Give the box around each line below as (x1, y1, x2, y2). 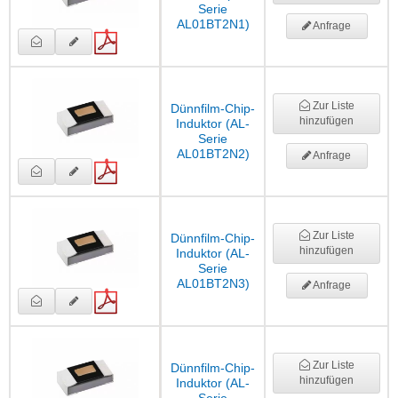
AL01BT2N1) (176, 17, 250, 32)
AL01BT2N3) (176, 276, 250, 291)
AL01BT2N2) (176, 147, 250, 162)
